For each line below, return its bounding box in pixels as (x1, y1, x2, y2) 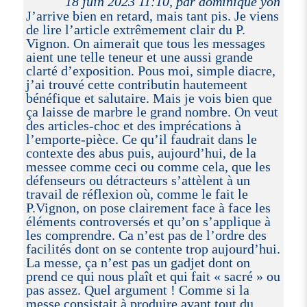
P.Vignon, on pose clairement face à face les (25, 199, 271, 215)
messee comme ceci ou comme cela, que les (25, 158, 271, 174)
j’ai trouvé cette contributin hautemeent (25, 76, 247, 92)
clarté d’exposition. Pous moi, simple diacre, (25, 62, 275, 78)
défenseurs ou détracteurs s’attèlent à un (25, 172, 250, 188)
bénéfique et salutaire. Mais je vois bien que (25, 90, 272, 106)
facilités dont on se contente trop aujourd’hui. (25, 241, 280, 256)
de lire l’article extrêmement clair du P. (25, 21, 245, 37)
